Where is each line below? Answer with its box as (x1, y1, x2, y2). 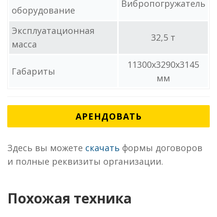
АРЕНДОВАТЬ (75, 110, 142, 122)
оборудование (12, 4, 75, 16)
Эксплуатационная (12, 25, 94, 36)
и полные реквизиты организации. (7, 155, 163, 167)
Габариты (12, 65, 55, 77)
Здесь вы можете (7, 142, 85, 154)
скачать (85, 142, 120, 154)
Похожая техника (7, 189, 132, 207)
